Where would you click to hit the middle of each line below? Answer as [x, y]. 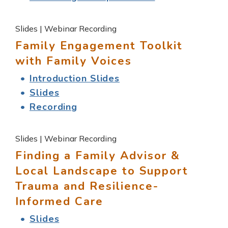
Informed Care [59, 201]
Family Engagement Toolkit [99, 46]
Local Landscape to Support [102, 171]
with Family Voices [74, 61]
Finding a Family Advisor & [98, 155]
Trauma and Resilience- [87, 186]
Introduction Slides [75, 78]
